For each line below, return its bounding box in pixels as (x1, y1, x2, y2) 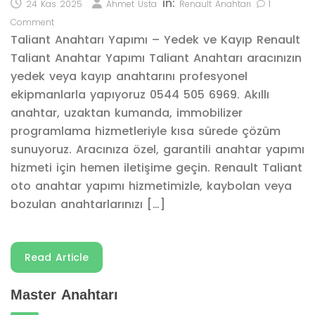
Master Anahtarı (11, 287, 118, 302)
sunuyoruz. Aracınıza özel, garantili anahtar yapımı (11, 141, 304, 157)
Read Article (25, 250, 89, 264)
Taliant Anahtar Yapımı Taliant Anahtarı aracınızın (11, 50, 302, 66)
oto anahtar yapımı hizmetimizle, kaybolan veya (11, 178, 292, 194)
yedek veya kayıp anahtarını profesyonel (11, 68, 247, 84)
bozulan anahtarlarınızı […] (11, 196, 165, 212)
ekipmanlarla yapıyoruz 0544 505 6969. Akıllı (11, 86, 269, 103)
